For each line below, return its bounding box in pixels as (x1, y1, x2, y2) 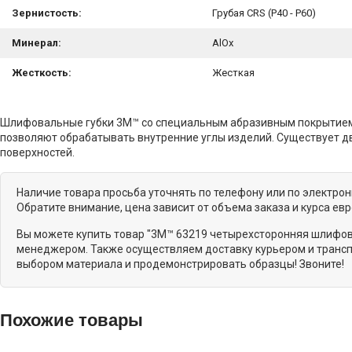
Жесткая (212, 67, 259, 79)
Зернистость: (12, 7, 82, 19)
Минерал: (12, 37, 61, 49)
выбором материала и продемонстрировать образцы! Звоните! (16, 258, 344, 270)
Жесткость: (12, 67, 71, 79)
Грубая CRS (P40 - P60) (212, 7, 321, 19)
